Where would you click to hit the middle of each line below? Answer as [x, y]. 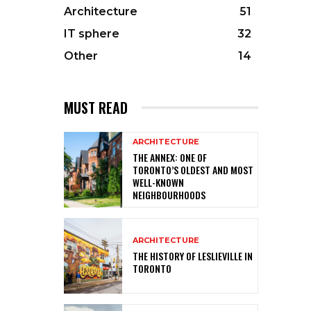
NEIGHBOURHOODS [169, 195]
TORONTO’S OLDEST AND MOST [193, 170]
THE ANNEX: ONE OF [170, 158]
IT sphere [92, 33]
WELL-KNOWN [158, 183]
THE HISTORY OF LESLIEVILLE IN [193, 256]
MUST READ [96, 107]
